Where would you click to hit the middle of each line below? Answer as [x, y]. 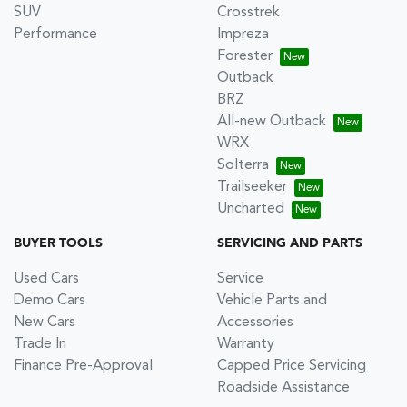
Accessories [255, 322]
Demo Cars [50, 300]
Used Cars [46, 278]
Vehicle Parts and [272, 300]
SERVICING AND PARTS [290, 243]
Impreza [243, 34]
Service [240, 278]
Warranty [246, 344]
